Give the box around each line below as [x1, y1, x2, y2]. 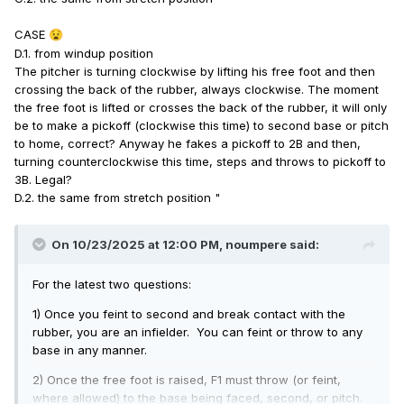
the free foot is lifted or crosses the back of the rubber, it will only [14, 100, 387, 115]
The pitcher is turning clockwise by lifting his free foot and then [14, 64, 375, 79]
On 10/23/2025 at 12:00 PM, [51, 237, 225, 252]
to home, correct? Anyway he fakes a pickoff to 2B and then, [14, 136, 361, 151]
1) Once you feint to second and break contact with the [32, 307, 345, 322]
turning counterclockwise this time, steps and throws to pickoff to [14, 154, 386, 170]
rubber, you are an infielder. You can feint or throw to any [32, 325, 363, 340]
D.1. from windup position [14, 46, 153, 61]
